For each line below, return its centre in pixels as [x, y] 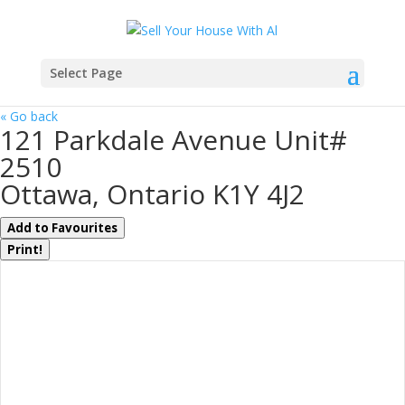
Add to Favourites [62, 227]
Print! [25, 249]
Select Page [85, 72]
